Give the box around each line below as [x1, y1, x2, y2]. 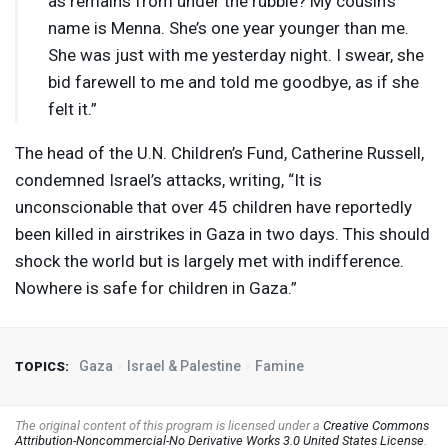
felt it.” [48, 99, 97, 120]
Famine [255, 358, 304, 375]
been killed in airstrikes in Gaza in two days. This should [15, 224, 430, 245]
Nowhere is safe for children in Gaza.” [15, 278, 297, 299]
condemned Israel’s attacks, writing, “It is [15, 170, 322, 191]
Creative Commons [323, 418, 429, 434]
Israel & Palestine [127, 358, 241, 375]
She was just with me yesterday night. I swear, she [48, 45, 424, 66]
